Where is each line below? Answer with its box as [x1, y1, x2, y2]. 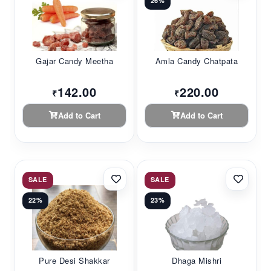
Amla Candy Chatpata [155, 54, 238, 67]
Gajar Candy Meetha [36, 54, 113, 67]
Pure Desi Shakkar [39, 254, 110, 266]
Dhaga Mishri [172, 254, 221, 266]
